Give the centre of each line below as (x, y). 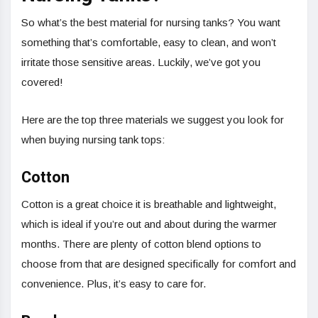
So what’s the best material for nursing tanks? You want (151, 23)
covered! (42, 82)
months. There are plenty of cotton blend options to (141, 244)
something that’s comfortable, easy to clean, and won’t (149, 43)
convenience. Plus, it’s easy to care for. (114, 284)
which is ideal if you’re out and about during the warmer (149, 224)
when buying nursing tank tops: (93, 140)
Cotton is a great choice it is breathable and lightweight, (149, 204)
